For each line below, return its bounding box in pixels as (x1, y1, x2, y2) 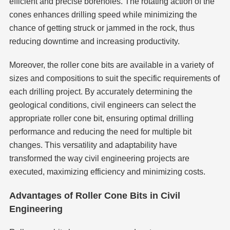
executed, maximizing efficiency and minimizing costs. (9, 167, 205, 177)
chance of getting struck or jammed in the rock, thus (9, 24, 195, 33)
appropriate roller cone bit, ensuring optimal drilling (9, 114, 194, 123)
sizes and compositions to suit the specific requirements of (9, 74, 220, 83)
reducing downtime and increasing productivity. (9, 37, 180, 46)
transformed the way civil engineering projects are (9, 154, 189, 163)
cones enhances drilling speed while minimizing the (9, 10, 197, 20)
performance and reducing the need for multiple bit (9, 127, 191, 137)
